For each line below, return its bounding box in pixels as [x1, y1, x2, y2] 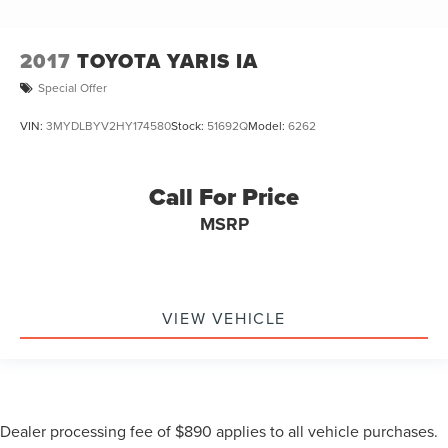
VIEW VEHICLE [161, 306, 287, 329]
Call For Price [149, 178, 299, 215]
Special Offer [38, 79, 107, 97]
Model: [248, 116, 288, 134]
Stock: [171, 116, 207, 134]
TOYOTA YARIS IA [77, 45, 258, 76]
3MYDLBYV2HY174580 [46, 116, 171, 134]
